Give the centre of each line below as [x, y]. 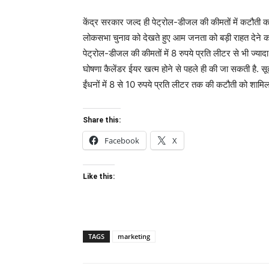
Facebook [122, 141]
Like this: [99, 177]
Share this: [102, 120]
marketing [134, 236]
